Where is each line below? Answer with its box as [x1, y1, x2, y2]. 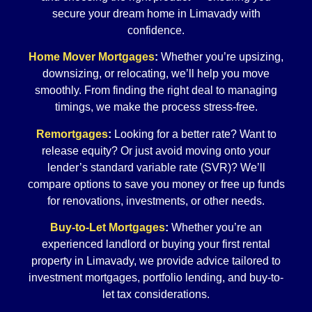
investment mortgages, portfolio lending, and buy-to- [29, 272, 283, 284]
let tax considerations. [102, 288, 210, 301]
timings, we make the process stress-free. [54, 101, 258, 114]
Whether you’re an [169, 221, 262, 234]
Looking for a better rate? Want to [111, 127, 276, 140]
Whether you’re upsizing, [158, 51, 283, 63]
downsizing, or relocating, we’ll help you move [42, 68, 270, 80]
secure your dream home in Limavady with [52, 8, 260, 20]
